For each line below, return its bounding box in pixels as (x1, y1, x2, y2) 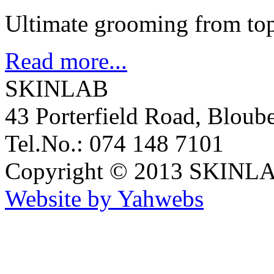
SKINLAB (5, 75, 108, 102)
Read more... (5, 48, 127, 75)
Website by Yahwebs (5, 185, 204, 212)
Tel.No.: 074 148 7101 (5, 130, 224, 157)
